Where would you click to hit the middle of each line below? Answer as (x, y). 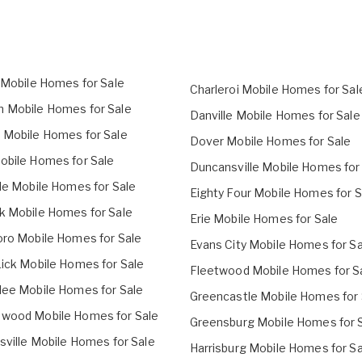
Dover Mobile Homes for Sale (270, 141)
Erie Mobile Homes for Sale (264, 219)
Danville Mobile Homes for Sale (275, 116)
